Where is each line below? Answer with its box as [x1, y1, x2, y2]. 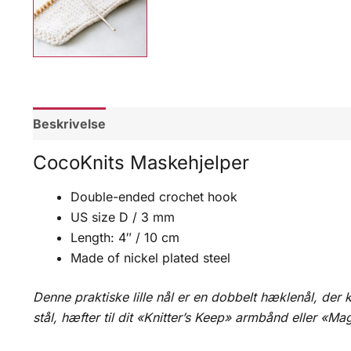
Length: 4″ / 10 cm [71, 230, 179, 246]
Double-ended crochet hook [71, 189, 237, 205]
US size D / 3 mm [71, 209, 175, 226]
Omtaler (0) [122, 116, 193, 132]
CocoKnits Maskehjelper [33, 151, 249, 175]
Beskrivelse [33, 116, 106, 132]
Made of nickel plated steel [71, 250, 230, 266]
